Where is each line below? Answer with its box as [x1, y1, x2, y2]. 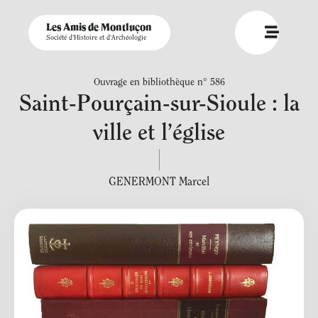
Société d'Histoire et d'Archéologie [46, 35, 146, 42]
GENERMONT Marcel [109, 177, 209, 188]
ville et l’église [93, 123, 225, 146]
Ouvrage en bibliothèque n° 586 [93, 78, 225, 88]
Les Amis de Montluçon [46, 23, 152, 33]
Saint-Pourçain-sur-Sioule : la [18, 94, 300, 116]
